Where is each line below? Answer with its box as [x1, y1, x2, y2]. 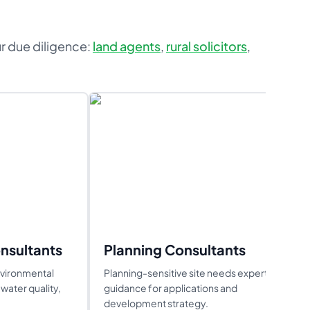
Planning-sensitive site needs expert [104, 266, 268, 279]
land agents [93, 38, 161, 54]
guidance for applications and [104, 282, 237, 294]
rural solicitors [166, 38, 247, 54]
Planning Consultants [104, 241, 246, 258]
